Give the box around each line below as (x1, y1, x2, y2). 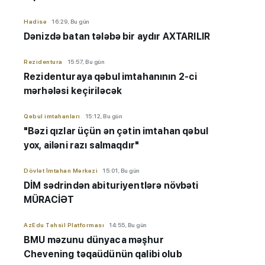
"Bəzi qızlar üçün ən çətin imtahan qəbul (24, 125, 208, 137)
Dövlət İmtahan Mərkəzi (24, 167, 98, 174)
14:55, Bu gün (109, 221, 147, 229)
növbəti (163, 180, 199, 192)
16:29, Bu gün (51, 18, 89, 25)
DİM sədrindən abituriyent (24, 180, 144, 192)
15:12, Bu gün (85, 112, 122, 120)
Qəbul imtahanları (24, 112, 80, 120)
